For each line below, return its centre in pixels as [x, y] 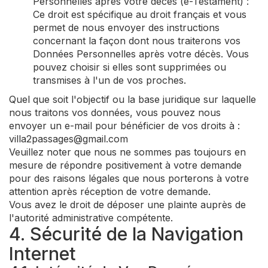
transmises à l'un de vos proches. [109, 80]
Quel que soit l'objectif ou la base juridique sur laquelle [133, 99]
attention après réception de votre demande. [110, 191]
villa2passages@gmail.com [68, 139]
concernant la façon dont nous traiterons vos [137, 41]
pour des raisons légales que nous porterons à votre [129, 178]
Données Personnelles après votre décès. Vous [141, 54]
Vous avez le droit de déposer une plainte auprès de [127, 205]
